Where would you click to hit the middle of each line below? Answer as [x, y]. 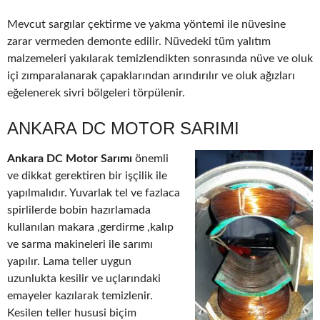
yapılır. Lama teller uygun [69, 261]
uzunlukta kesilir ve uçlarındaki [84, 278]
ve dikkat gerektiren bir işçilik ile [87, 175]
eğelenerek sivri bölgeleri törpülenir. [96, 92]
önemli [150, 158]
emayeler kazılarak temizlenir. [80, 295]
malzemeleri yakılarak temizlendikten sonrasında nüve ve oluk [160, 58]
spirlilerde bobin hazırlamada [79, 210]
